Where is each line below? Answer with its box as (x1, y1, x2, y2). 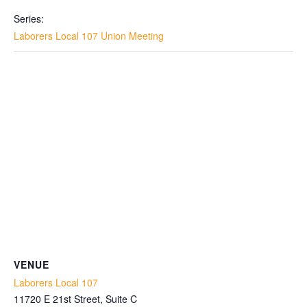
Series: (14, 12, 44, 25)
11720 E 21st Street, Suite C (14, 292, 137, 306)
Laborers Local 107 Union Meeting (14, 29, 164, 42)
